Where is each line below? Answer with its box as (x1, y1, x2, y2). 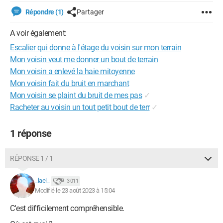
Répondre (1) (24, 8, 64, 16)
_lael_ (35, 177, 49, 185)
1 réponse (10, 127, 52, 139)
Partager (76, 8, 104, 16)
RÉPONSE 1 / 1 (10, 154, 53, 162)
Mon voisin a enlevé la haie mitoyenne (10, 67, 135, 76)
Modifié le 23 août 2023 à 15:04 (35, 187, 115, 194)
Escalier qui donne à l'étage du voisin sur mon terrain (10, 43, 181, 52)
